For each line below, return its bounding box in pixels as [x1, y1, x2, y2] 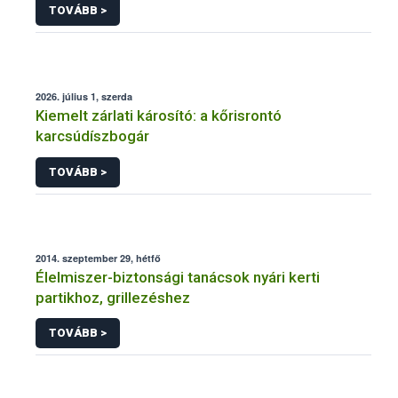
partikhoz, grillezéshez [36, 288, 190, 306]
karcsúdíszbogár [36, 127, 149, 146]
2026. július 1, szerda [36, 90, 132, 104]
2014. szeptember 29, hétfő [36, 251, 161, 265]
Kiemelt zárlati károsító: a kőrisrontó [36, 107, 282, 125]
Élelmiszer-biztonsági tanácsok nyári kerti [36, 267, 320, 286]
